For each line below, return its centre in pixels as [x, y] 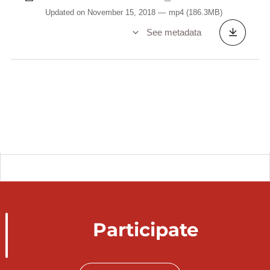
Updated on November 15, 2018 [100, 12]
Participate [146, 230]
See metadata [174, 32]
